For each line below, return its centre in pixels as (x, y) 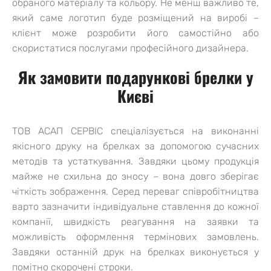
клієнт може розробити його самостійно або (135, 33)
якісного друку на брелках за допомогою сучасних (135, 146)
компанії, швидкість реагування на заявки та (135, 221)
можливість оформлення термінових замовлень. (135, 237)
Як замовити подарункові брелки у (135, 77)
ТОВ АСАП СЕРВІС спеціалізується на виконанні (135, 131)
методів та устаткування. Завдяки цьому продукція (135, 161)
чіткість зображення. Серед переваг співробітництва (135, 191)
